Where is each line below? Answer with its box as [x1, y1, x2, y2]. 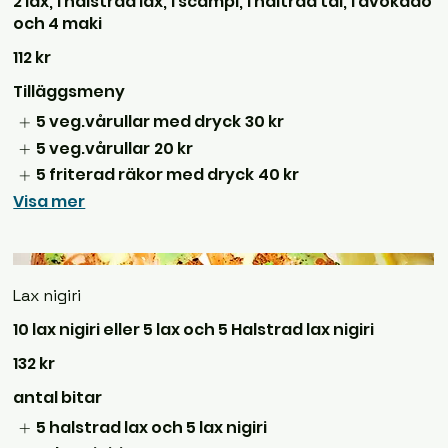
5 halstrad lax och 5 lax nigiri [35, 415, 267, 439]
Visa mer [13, 189, 86, 213]
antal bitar [13, 385, 103, 409]
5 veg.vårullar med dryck [35, 110, 241, 134]
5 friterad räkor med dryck [35, 163, 254, 187]
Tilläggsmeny [13, 80, 126, 104]
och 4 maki [13, 12, 103, 36]
